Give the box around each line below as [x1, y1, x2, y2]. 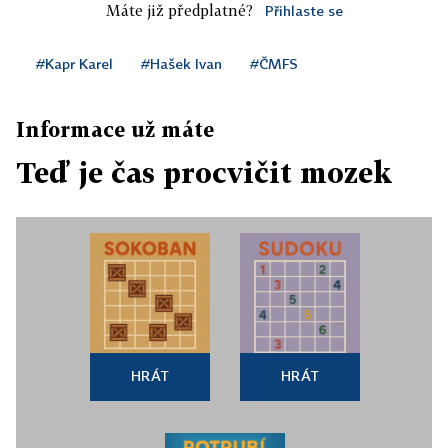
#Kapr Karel [36, 55, 113, 72]
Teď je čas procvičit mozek [16, 156, 392, 189]
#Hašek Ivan [141, 55, 222, 72]
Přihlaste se [264, 2, 343, 19]
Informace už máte [16, 117, 214, 141]
